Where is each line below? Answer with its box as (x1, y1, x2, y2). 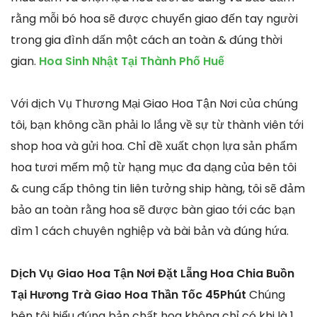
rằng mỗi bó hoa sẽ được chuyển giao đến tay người (11, 11, 298, 28)
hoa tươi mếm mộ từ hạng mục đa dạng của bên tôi (11, 159, 296, 176)
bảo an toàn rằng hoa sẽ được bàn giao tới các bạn (11, 202, 295, 219)
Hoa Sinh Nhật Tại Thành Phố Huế (39, 53, 224, 70)
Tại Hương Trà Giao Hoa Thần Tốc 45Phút (11, 287, 249, 304)
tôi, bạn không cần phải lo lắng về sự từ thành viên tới (11, 117, 304, 134)
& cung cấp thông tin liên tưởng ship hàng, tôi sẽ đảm (11, 180, 305, 197)
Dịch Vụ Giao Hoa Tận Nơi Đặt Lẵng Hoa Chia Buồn (11, 265, 294, 282)
